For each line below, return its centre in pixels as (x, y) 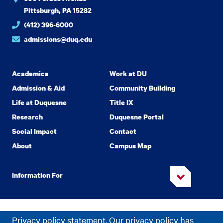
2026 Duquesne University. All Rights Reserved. (124, 213)
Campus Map (130, 146)
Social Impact (34, 131)
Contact (123, 131)
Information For (37, 175)
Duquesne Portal (137, 117)
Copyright (28, 213)
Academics (30, 73)
